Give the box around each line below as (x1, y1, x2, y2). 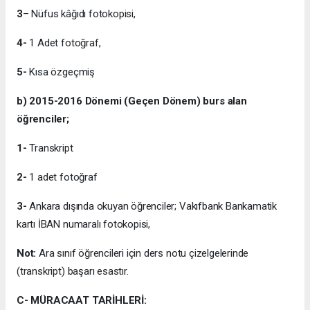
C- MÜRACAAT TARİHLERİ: (17, 294, 147, 307)
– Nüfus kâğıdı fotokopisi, (22, 8, 136, 21)
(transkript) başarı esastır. (17, 265, 129, 278)
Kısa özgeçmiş (29, 66, 95, 79)
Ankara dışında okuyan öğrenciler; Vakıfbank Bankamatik (26, 200, 277, 213)
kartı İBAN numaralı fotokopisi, (17, 218, 151, 231)
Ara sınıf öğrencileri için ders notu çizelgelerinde (39, 247, 249, 260)
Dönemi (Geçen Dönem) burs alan (82, 95, 247, 108)
